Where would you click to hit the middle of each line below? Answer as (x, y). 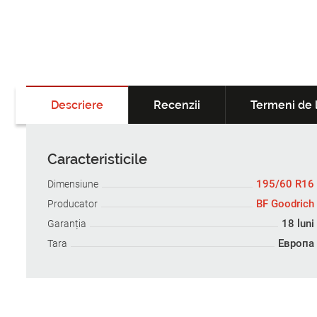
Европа (296, 244)
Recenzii (177, 105)
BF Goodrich (285, 204)
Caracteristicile (97, 160)
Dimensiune (73, 184)
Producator (73, 204)
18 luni (298, 224)
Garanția (67, 224)
